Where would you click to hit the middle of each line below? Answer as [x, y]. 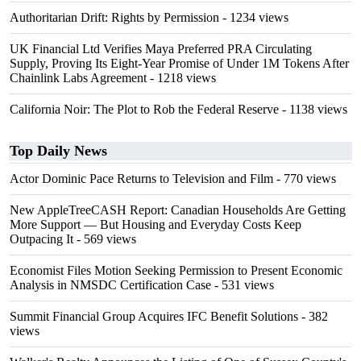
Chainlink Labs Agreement [78, 78]
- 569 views [105, 239]
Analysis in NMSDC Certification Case [110, 285]
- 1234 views [254, 17]
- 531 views [243, 285]
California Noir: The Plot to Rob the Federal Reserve [144, 109]
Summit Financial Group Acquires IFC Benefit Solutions [154, 316]
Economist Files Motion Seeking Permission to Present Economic [176, 270]
